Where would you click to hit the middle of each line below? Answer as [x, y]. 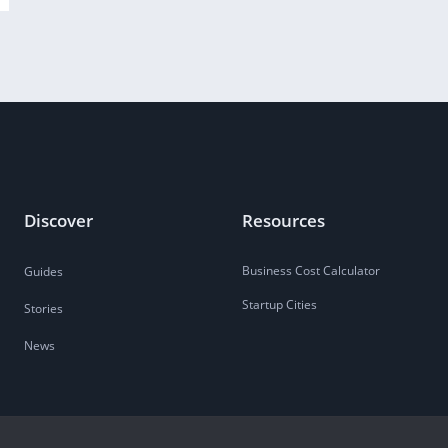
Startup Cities [279, 305]
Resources [283, 221]
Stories [43, 309]
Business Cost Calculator [311, 271]
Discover [58, 221]
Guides [43, 272]
